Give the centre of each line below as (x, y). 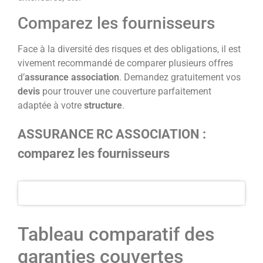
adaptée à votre (51, 105)
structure (103, 105)
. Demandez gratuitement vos (180, 77)
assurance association (72, 77)
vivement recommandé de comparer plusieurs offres (125, 63)
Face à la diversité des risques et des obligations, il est (129, 49)
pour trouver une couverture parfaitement (126, 91)
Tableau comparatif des (116, 234)
